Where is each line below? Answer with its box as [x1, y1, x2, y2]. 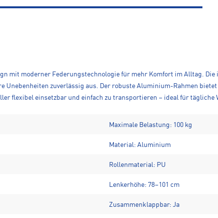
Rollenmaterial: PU [109, 161, 166, 168]
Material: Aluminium [109, 141, 171, 148]
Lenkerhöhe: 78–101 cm [109, 181, 180, 188]
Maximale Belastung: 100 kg [109, 121, 192, 128]
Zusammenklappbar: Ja [109, 201, 180, 208]
